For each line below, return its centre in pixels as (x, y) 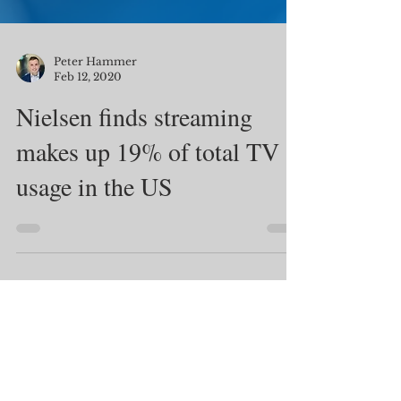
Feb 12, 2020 (88, 125)
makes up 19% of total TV (148, 200)
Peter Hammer (95, 110)
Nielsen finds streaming (134, 165)
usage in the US (94, 235)
